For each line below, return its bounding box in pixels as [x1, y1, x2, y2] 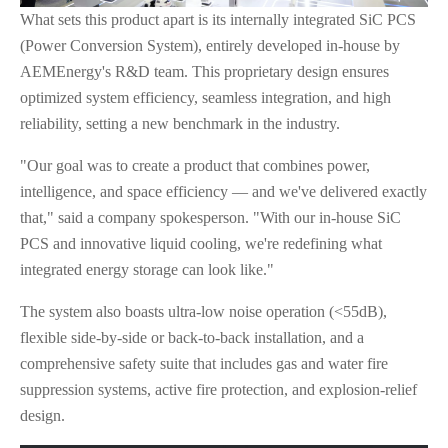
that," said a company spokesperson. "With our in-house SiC [20, 208, 401, 226]
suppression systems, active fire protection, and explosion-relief [20, 380, 417, 398]
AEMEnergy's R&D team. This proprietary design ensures [20, 62, 389, 80]
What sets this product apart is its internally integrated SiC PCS [20, 10, 416, 28]
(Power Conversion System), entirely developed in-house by [20, 36, 400, 54]
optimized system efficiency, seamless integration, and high [20, 88, 391, 106]
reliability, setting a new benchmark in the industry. [20, 114, 340, 132]
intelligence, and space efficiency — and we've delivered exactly [20, 182, 427, 200]
